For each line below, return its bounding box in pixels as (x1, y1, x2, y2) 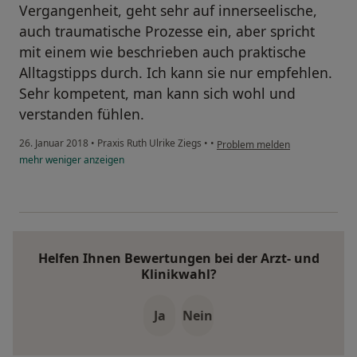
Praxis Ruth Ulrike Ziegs (95, 136, 204, 151)
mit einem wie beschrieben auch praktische (19, 42, 306, 62)
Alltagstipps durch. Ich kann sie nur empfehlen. (19, 63, 332, 83)
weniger (45, 153, 81, 167)
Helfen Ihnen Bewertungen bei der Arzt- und (37, 249, 320, 268)
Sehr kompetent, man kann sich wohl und (19, 84, 296, 104)
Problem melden (217, 138, 290, 152)
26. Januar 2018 (19, 136, 88, 151)
